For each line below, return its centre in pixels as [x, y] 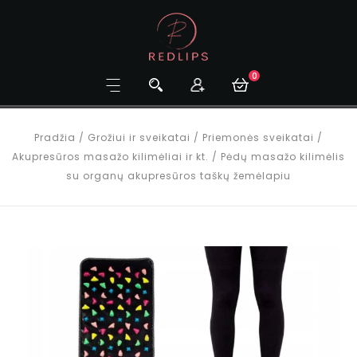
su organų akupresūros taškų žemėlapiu [178, 176]
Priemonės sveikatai [258, 137]
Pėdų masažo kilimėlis [283, 157]
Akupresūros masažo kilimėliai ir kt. [110, 157]
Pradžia [55, 137]
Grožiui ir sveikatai [139, 137]
